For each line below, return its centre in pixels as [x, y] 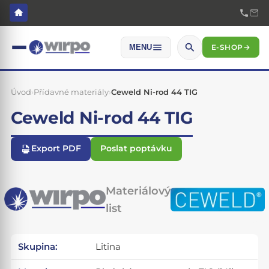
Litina [108, 247]
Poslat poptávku [136, 149]
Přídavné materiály [71, 92]
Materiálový [138, 191]
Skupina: [38, 247]
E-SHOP [227, 47]
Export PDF [56, 149]
